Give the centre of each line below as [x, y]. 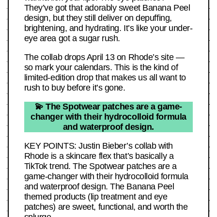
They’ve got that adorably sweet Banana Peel [107, 8]
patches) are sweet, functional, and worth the [106, 207]
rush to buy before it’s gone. [75, 88]
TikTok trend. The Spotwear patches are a [100, 166]
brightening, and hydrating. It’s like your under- [108, 28]
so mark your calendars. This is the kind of [101, 68]
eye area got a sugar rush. [72, 39]
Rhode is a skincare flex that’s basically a [99, 156]
